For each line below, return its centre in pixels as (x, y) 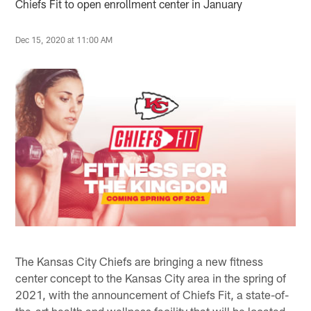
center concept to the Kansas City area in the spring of (151, 277)
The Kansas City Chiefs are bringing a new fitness (140, 261)
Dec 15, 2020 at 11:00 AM (64, 39)
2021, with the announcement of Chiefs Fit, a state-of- (152, 294)
